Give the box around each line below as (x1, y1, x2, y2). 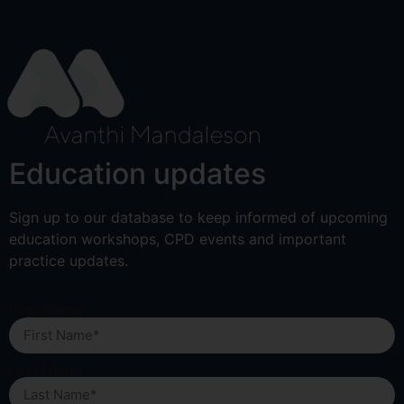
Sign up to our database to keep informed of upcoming (9, 208, 388, 227)
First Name (9, 300, 83, 319)
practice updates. (9, 252, 128, 271)
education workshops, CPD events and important (9, 230, 346, 249)
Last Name (9, 360, 82, 379)
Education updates (9, 156, 266, 192)
